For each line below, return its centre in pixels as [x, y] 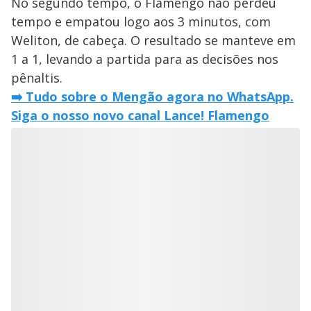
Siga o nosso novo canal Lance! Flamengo [140, 115]
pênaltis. [37, 78]
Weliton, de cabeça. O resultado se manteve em [153, 40]
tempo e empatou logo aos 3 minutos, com [141, 22]
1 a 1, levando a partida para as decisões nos [145, 59]
